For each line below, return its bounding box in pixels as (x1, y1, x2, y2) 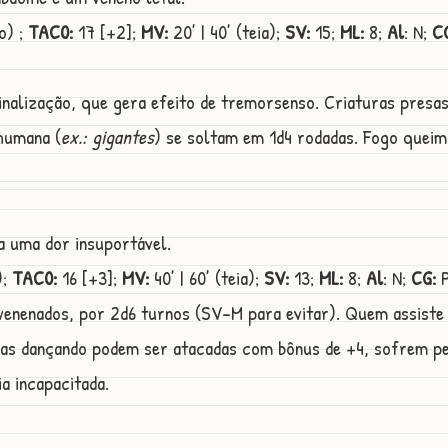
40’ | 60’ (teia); (149, 264, 264, 292)
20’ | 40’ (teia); (168, 18, 285, 46)
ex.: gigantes (61, 123, 154, 151)
